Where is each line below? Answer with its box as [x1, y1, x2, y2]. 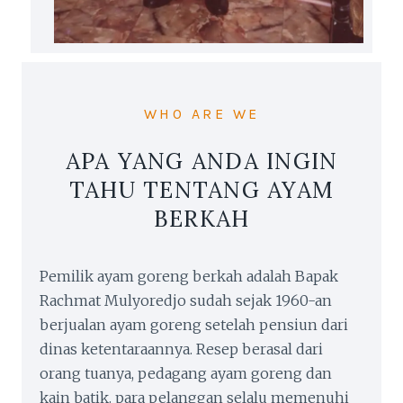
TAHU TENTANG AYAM [68, 175, 335, 204]
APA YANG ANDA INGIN [65, 146, 338, 175]
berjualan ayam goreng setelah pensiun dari [40, 315, 348, 334]
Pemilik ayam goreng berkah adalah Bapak [40, 266, 338, 285]
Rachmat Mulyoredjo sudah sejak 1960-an [40, 291, 332, 309]
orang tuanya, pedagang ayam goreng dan [40, 363, 332, 382]
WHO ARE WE [143, 104, 260, 122]
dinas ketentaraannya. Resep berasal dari [40, 339, 323, 358]
